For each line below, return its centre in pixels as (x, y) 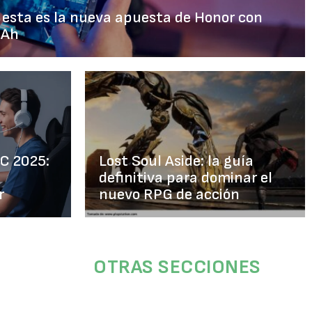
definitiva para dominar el (186, 178)
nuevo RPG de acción (169, 194)
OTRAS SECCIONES (177, 267)
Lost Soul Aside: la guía (176, 161)
